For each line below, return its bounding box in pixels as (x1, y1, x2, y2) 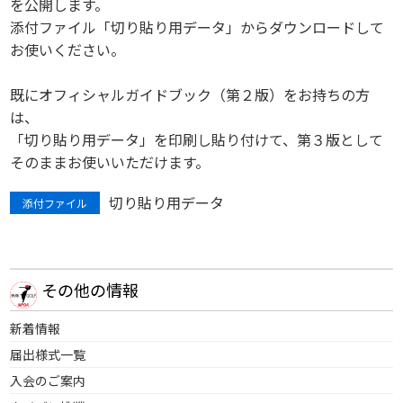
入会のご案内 (10, 372, 86, 390)
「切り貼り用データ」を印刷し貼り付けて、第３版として (10, 129, 384, 150)
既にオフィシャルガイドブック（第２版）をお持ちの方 (10, 84, 371, 105)
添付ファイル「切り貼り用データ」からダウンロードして (10, 16, 385, 38)
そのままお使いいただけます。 (10, 151, 210, 173)
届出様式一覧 (10, 345, 86, 363)
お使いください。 (10, 39, 126, 60)
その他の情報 (41, 278, 139, 301)
